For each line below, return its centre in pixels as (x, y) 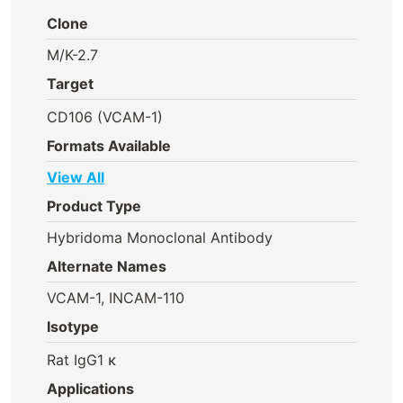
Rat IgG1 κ (82, 359)
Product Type (94, 206)
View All (76, 177)
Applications (90, 389)
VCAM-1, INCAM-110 (116, 298)
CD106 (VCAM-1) (105, 116)
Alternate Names (107, 266)
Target (70, 84)
